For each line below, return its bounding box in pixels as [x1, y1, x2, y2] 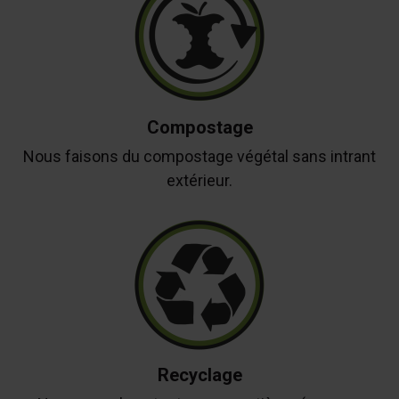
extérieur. [167, 170, 232, 190]
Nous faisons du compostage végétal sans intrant [23, 146, 376, 166]
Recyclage [157, 363, 242, 386]
